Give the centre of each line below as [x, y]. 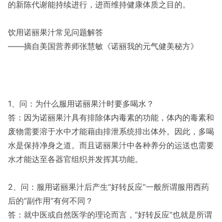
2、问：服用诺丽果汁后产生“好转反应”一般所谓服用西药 [109, 187]
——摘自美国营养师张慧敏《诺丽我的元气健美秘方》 [103, 46]
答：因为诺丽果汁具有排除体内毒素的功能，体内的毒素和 [111, 117]
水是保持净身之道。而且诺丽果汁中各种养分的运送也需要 [111, 145]
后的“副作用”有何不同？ [51, 201]
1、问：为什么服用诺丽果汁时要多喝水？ [81, 104]
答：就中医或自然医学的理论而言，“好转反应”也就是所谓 [110, 215]
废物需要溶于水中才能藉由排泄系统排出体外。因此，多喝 [111, 131]
